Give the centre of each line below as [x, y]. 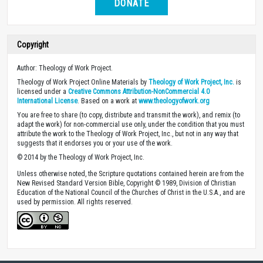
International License [47, 101]
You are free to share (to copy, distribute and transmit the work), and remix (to [129, 115]
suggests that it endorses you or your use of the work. [95, 143]
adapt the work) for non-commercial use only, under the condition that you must [131, 124]
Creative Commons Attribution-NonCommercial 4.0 [139, 92]
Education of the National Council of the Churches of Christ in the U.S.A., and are [131, 193]
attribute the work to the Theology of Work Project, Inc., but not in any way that [128, 134]
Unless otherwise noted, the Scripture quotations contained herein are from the [130, 174]
